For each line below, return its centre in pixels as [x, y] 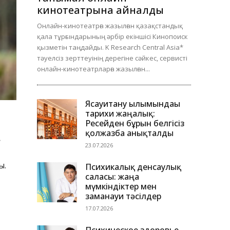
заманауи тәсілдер [123, 196]
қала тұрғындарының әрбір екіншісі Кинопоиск [112, 37]
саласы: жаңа [112, 177]
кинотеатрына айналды [100, 10]
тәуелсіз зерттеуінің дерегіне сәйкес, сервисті [112, 58]
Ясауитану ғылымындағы [133, 104]
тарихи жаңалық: [120, 114]
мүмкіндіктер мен [121, 187]
